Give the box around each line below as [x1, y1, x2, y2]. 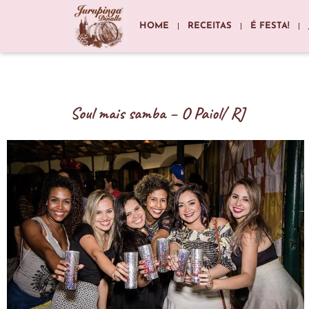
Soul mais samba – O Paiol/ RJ [70, 102, 245, 123]
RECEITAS [188, 21, 232, 30]
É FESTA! [250, 21, 290, 30]
